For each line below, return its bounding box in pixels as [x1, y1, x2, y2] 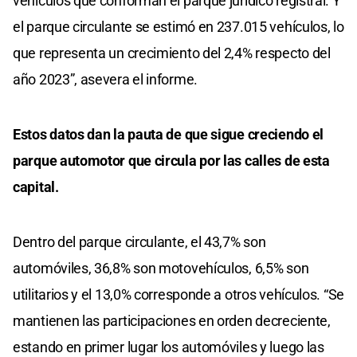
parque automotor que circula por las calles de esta [13, 152, 330, 170]
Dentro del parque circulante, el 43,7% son [13, 233, 266, 251]
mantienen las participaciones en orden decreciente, [13, 312, 331, 330]
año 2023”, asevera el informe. [13, 71, 198, 88]
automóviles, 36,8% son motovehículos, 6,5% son [13, 260, 309, 277]
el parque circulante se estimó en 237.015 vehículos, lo [13, 18, 344, 36]
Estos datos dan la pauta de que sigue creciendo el [13, 126, 324, 143]
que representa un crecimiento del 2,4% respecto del [13, 45, 331, 62]
